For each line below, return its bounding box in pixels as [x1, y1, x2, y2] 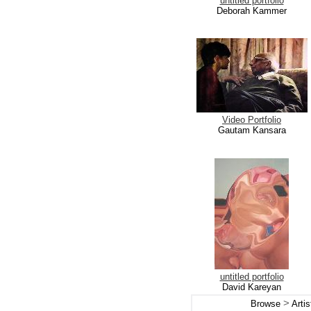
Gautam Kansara [217, 125, 286, 135]
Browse [251, 299, 283, 309]
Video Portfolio [222, 115, 281, 125]
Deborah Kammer [217, 6, 287, 16]
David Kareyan [222, 282, 281, 292]
